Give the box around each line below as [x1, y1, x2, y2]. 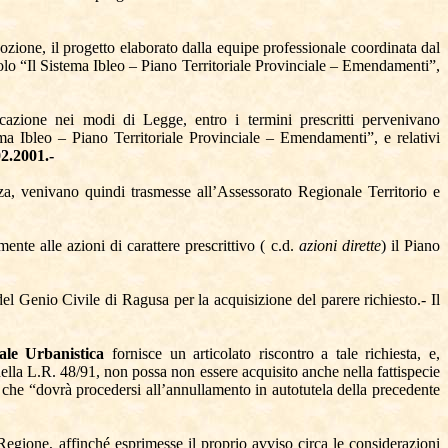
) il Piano [380, 237, 441, 254]
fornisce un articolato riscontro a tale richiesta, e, [112, 345, 441, 362]
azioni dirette [298, 237, 381, 254]
